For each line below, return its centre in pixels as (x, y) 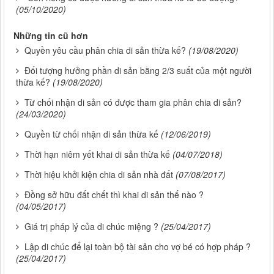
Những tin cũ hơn (51, 36)
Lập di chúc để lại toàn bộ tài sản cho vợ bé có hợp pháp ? (138, 247)
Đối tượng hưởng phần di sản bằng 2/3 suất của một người (138, 71)
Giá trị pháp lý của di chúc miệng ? (91, 227)
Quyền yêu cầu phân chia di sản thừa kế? (105, 50)
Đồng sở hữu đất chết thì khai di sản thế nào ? (114, 195)
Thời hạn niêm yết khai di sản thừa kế (97, 154)
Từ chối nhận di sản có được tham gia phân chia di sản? (133, 102)
